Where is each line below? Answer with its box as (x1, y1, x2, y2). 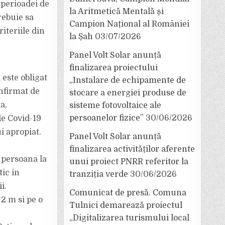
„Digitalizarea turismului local (69, 213, 189, 222)
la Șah (69, 32, 93, 41)
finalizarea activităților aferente (69, 145, 195, 154)
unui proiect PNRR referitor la (69, 157, 188, 166)
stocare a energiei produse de (69, 88, 186, 97)
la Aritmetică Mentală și (69, 7, 164, 16)
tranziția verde (69, 170, 128, 179)
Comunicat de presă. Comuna (69, 188, 186, 197)
